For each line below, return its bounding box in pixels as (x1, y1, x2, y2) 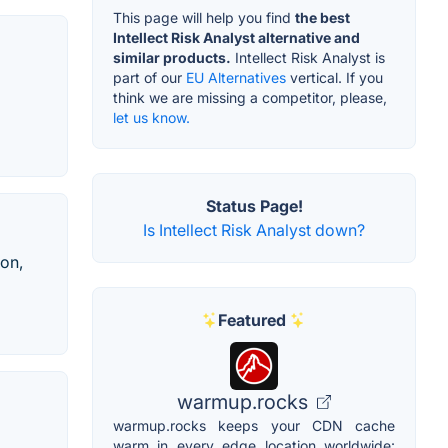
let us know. (113, 108, 190, 126)
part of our (113, 68, 186, 86)
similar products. (113, 48, 231, 66)
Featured (218, 309, 286, 330)
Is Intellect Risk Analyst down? (143, 219, 365, 240)
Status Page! (205, 195, 303, 216)
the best (295, 8, 350, 26)
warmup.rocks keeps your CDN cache (113, 416, 395, 434)
